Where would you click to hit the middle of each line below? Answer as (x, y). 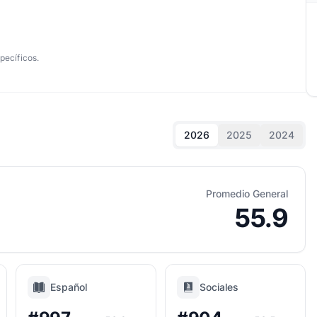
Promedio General (247, 194)
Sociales (219, 287)
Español (69, 287)
